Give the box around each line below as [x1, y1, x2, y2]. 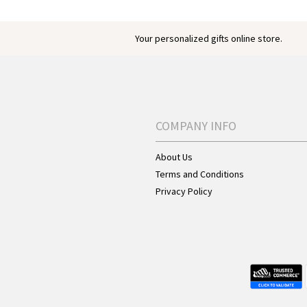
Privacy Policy [156, 185, 212, 198]
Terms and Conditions [156, 168, 244, 181]
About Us [156, 151, 193, 164]
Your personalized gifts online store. [135, 32, 282, 45]
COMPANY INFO [156, 118, 236, 134]
